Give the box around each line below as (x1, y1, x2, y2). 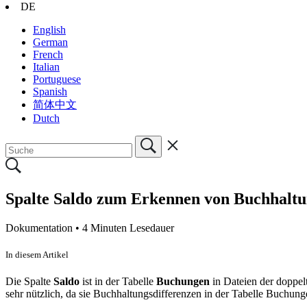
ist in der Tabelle (79, 275, 156, 287)
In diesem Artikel (5, 249, 69, 260)
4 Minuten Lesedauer (82, 221, 174, 234)
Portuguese (33, 73, 81, 85)
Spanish (33, 85, 67, 97)
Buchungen (156, 275, 210, 287)
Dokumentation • (5, 221, 82, 234)
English (33, 23, 66, 36)
